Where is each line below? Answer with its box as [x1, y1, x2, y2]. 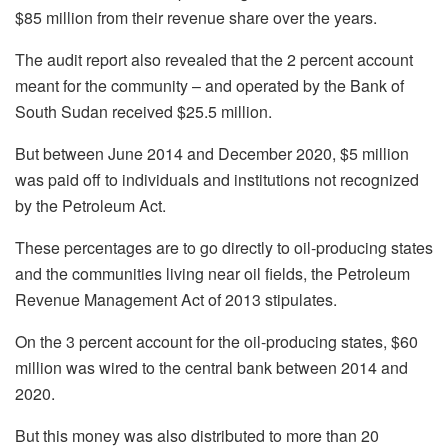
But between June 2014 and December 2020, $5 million [15, 141, 409, 165]
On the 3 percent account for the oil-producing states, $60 [15, 329, 418, 353]
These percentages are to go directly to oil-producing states [15, 235, 433, 259]
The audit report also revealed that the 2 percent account [15, 47, 413, 71]
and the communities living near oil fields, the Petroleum [15, 261, 410, 285]
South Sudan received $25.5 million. [15, 99, 272, 123]
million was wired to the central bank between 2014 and [15, 355, 408, 379]
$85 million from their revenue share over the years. [15, 5, 377, 29]
